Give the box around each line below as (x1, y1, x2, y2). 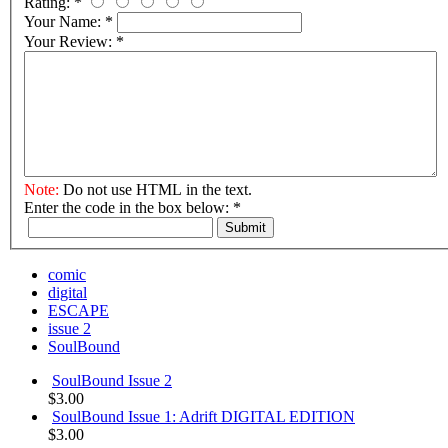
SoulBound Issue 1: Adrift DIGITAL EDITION (52, 407, 355, 425)
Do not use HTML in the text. (59, 180, 252, 198)
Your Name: (24, 12, 105, 30)
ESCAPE (48, 301, 109, 319)
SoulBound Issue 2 (52, 371, 172, 389)
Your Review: (24, 32, 116, 50)
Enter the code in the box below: (24, 198, 233, 216)
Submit (225, 219, 266, 235)
